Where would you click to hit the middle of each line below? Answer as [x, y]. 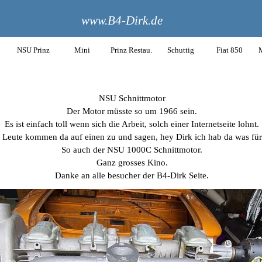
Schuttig [180, 50]
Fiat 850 [230, 50]
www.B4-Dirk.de [122, 20]
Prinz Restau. [131, 50]
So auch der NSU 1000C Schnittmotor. [132, 150]
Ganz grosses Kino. [132, 163]
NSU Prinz [33, 50]
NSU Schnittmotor [132, 98]
